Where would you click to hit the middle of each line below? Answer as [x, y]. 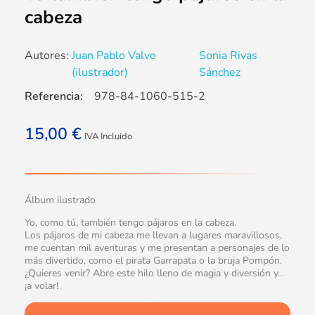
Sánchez [220, 73]
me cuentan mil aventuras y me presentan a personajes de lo [157, 248]
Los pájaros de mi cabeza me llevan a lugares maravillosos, [153, 236]
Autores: [47, 56]
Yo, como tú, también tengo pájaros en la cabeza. [130, 223]
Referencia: [54, 97]
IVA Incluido [108, 137]
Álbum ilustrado [60, 200]
